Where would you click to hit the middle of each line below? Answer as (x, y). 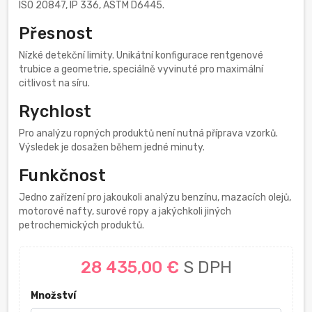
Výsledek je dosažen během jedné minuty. (112, 148)
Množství (53, 296)
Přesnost (56, 34)
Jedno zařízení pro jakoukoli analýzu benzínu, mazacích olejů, (155, 198)
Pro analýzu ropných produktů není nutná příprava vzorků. (148, 134)
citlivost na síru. (54, 84)
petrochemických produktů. (81, 226)
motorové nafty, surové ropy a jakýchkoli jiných (125, 212)
